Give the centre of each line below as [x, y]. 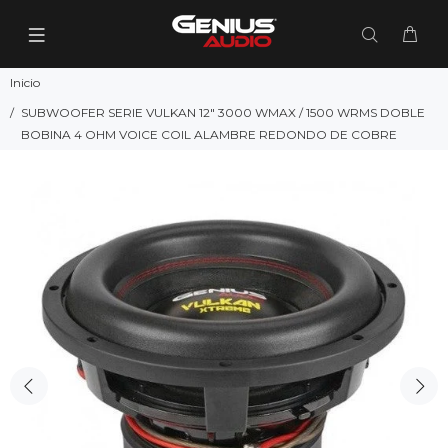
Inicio [25, 82]
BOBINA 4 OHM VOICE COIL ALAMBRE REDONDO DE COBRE [209, 134]
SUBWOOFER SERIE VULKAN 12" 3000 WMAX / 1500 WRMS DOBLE [223, 112]
